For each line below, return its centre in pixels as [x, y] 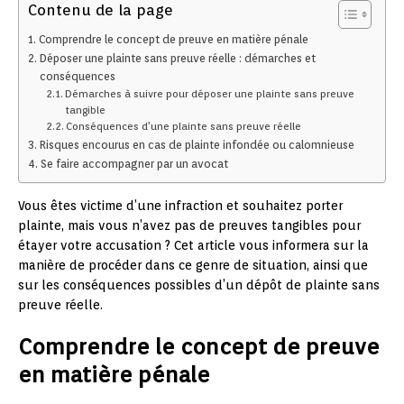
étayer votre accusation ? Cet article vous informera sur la [193, 245]
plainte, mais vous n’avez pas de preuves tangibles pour [189, 225]
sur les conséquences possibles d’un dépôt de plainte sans [199, 285]
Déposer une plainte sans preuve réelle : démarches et [177, 58]
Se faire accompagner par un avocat [134, 163]
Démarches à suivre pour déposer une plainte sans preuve [210, 93]
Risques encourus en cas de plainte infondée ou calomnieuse [197, 144]
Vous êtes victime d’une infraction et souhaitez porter [180, 205]
